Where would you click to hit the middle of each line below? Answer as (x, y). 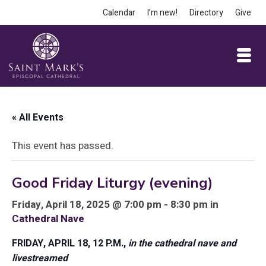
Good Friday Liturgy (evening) (112, 183)
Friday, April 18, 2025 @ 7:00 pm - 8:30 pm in (115, 205)
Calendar (119, 13)
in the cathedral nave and (182, 243)
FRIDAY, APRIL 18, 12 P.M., (70, 243)
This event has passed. (63, 146)
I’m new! (162, 13)
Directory (206, 13)
